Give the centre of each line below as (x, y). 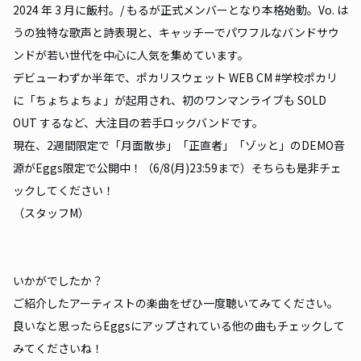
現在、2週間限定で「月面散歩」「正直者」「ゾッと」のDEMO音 (179, 145)
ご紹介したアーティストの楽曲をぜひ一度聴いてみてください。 (176, 303)
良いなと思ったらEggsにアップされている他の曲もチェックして (179, 326)
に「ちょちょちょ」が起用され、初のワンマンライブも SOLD (170, 100)
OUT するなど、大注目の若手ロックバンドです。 (138, 122)
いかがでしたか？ (58, 280)
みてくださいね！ (58, 348)
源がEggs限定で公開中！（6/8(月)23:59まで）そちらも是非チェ (177, 168)
